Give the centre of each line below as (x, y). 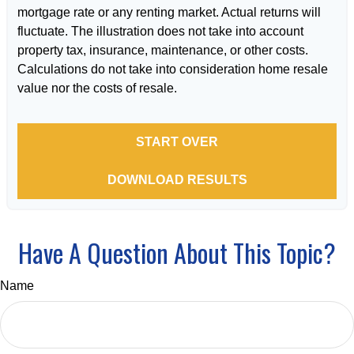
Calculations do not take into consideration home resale (173, 70)
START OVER (177, 142)
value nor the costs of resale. (97, 88)
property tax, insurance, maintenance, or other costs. (163, 51)
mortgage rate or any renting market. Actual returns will (169, 13)
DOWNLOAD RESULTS (177, 180)
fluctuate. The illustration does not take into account (160, 32)
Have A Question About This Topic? (177, 253)
